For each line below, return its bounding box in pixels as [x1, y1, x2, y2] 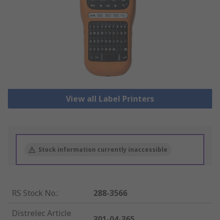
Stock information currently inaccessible [38, 145, 167, 154]
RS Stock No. [12, 188, 57, 199]
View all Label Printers [65, 93, 154, 105]
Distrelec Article [12, 208, 71, 219]
